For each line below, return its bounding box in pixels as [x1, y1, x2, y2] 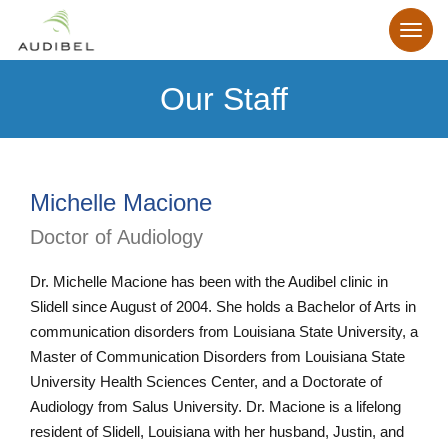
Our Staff [160, 81, 288, 117]
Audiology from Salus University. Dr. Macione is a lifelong [30, 398, 401, 415]
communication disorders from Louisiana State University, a [30, 323, 418, 340]
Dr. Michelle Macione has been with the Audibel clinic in [30, 273, 388, 290]
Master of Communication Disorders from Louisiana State [30, 348, 405, 365]
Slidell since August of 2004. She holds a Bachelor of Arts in [30, 298, 416, 315]
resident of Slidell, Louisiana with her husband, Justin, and [30, 423, 404, 440]
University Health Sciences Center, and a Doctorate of [30, 373, 382, 390]
